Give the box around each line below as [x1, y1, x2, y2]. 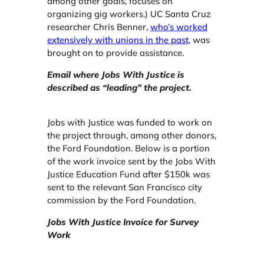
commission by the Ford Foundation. [47, 194, 196, 206]
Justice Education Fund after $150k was [47, 169, 210, 180]
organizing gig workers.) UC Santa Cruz [47, 8, 211, 20]
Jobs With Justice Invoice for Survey [47, 216, 199, 227]
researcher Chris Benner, [47, 21, 150, 33]
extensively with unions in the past [47, 34, 189, 46]
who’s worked [150, 21, 207, 33]
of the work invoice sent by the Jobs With [47, 156, 216, 167]
